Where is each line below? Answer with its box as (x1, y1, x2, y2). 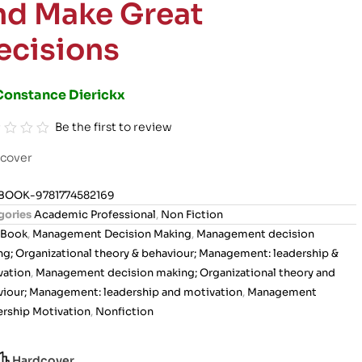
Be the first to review (55, 119, 173, 134)
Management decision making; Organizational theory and (35, 265, 335, 280)
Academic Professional (33, 207, 156, 221)
